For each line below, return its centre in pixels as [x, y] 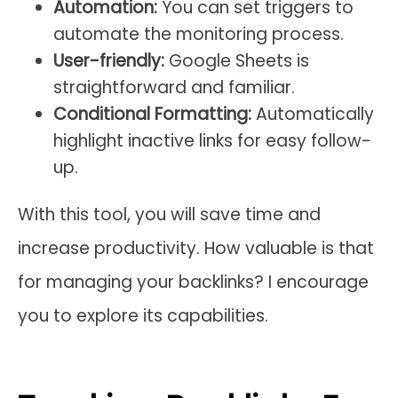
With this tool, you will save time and [169, 214]
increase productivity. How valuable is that [196, 248]
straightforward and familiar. [174, 87]
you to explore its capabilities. [143, 315]
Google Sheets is [237, 60]
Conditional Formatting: [152, 114]
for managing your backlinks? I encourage [193, 282]
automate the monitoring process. [199, 34]
